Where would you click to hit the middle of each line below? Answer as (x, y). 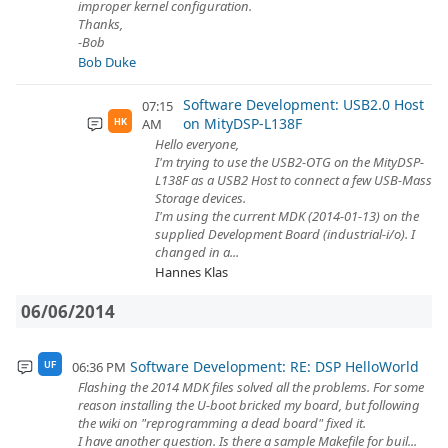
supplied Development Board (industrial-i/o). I (285, 234)
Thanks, (100, 24)
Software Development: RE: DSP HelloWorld (274, 366)
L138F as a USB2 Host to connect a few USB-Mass (293, 180)
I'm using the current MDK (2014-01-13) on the (287, 216)
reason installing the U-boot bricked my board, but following (249, 405)
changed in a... (197, 252)
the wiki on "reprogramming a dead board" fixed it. (222, 423)
